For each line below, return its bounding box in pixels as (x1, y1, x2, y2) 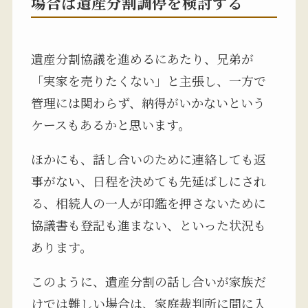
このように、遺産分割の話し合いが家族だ (30, 272, 266, 290)
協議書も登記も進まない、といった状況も (30, 215, 266, 234)
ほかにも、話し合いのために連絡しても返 (30, 149, 266, 168)
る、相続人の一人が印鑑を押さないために (30, 193, 266, 212)
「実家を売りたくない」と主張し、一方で (30, 71, 266, 90)
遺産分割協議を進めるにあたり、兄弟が (30, 49, 254, 68)
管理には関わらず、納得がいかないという (30, 93, 265, 112)
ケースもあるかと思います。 (30, 115, 190, 134)
